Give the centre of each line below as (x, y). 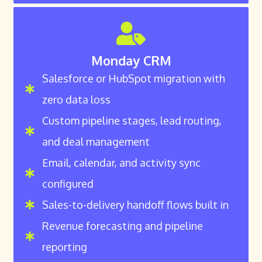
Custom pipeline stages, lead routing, (132, 121)
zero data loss (76, 100)
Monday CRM (131, 61)
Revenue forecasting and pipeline (123, 226)
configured (68, 184)
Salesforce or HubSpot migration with (134, 79)
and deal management (96, 142)
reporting (65, 247)
